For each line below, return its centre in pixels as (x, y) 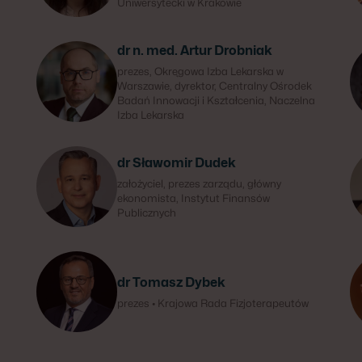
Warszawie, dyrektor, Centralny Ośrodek (215, 86)
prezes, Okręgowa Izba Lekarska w (201, 71)
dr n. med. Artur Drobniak (195, 51)
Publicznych (147, 213)
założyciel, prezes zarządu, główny (200, 183)
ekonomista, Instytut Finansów (194, 198)
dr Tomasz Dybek (172, 282)
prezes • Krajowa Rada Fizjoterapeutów (213, 303)
